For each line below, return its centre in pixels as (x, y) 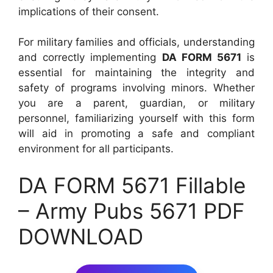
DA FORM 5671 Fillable (132, 185)
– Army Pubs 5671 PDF (132, 211)
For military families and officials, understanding (136, 42)
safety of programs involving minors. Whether (136, 88)
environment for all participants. (96, 149)
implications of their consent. (89, 11)
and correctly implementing (90, 57)
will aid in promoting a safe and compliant (136, 133)
